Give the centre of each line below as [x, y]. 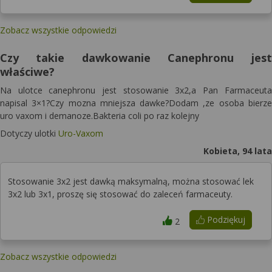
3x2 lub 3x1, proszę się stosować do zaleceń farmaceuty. [120, 194]
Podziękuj [225, 219]
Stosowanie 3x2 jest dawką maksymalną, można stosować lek [131, 181]
